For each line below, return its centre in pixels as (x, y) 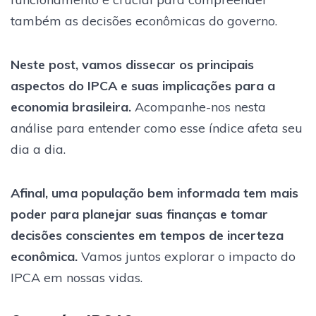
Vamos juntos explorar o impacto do (187, 256)
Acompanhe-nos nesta (199, 107)
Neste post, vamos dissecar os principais (132, 64)
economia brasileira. (71, 107)
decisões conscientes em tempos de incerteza (147, 235)
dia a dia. (38, 149)
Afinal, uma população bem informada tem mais (154, 193)
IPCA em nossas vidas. (77, 277)
